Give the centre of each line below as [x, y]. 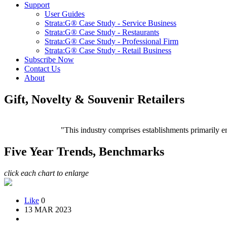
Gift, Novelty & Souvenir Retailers [94, 99]
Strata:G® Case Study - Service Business [110, 23]
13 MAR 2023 [48, 209]
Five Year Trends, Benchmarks [84, 151]
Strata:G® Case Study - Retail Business [108, 50]
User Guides [65, 14]
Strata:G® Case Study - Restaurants [102, 32]
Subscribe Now [49, 60]
